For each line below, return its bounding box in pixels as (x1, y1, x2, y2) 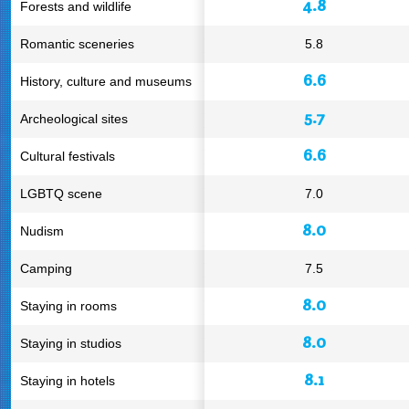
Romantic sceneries (20, 37, 134, 51)
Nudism (20, 224, 64, 238)
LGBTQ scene (20, 186, 102, 201)
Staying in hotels (20, 373, 115, 388)
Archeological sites (20, 111, 128, 126)
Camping (20, 261, 72, 276)
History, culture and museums (20, 74, 192, 89)
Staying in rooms (20, 299, 117, 313)
